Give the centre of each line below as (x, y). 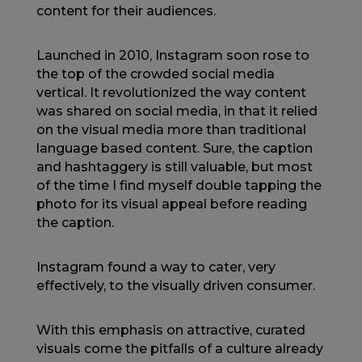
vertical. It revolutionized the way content (171, 93)
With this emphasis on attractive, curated (170, 330)
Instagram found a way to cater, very (156, 267)
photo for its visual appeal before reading (171, 204)
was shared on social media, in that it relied (177, 111)
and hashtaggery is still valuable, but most (174, 167)
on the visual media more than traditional (171, 130)
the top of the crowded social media (155, 74)
